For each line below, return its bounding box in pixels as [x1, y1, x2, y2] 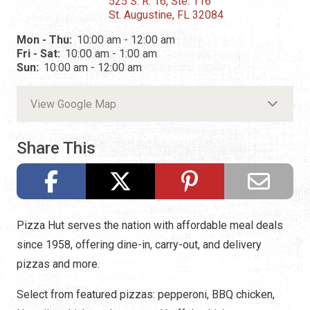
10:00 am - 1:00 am [65, 47, 157, 61]
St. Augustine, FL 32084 [109, 8, 224, 22]
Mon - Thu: [17, 33, 75, 47]
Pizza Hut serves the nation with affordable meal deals [17, 219, 283, 232]
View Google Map [30, 97, 116, 111]
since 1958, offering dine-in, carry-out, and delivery [17, 238, 262, 252]
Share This [17, 138, 95, 158]
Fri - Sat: [17, 47, 63, 61]
